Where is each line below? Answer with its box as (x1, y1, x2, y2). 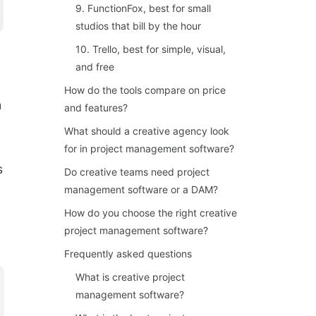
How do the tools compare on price (64, 84, 226, 96)
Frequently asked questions (64, 248, 193, 260)
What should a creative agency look (64, 125, 230, 137)
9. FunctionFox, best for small (75, 2, 212, 14)
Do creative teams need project (64, 166, 210, 178)
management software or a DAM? (64, 183, 219, 195)
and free (75, 61, 115, 73)
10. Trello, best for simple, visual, (75, 43, 226, 55)
